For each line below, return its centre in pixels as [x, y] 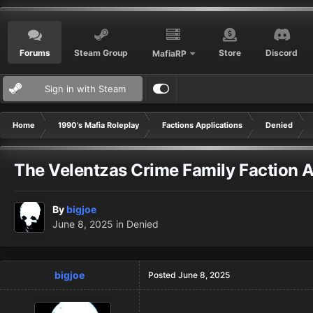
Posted [163, 275]
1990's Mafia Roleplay [99, 125]
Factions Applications [202, 125]
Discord [282, 52]
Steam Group [101, 52]
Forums [35, 52]
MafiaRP [169, 53]
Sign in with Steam [85, 89]
